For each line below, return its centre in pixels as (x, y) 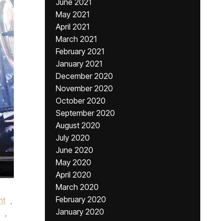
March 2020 (77, 187)
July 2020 (73, 138)
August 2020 (78, 125)
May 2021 (73, 14)
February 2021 (80, 51)
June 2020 (74, 150)
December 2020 (84, 76)
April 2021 (73, 27)
